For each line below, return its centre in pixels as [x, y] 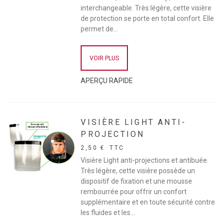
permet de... [100, 29]
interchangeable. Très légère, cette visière [146, 8]
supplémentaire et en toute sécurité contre [148, 202]
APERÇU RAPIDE [107, 80]
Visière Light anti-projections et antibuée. [145, 160]
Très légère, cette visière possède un [138, 170]
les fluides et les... [108, 212]
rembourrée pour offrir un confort [134, 191]
